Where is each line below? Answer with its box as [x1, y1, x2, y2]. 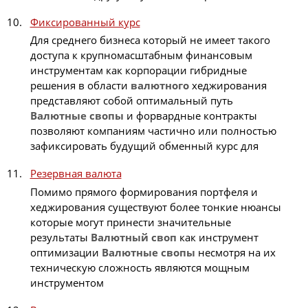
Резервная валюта [30, 166, 122, 181]
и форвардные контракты [123, 109, 257, 123]
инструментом [30, 275, 104, 289]
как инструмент [176, 230, 258, 244]
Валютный [90, 230, 148, 244]
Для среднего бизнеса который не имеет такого [30, 33, 270, 47]
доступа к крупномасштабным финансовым [30, 48, 252, 63]
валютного [130, 78, 189, 93]
